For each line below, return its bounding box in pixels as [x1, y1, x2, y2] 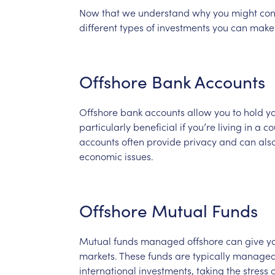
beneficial [133, 119, 177, 133]
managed [140, 233, 185, 247]
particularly [79, 119, 131, 133]
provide [146, 134, 181, 148]
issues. [124, 149, 153, 163]
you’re [187, 119, 215, 133]
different [79, 20, 117, 34]
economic [79, 149, 122, 163]
